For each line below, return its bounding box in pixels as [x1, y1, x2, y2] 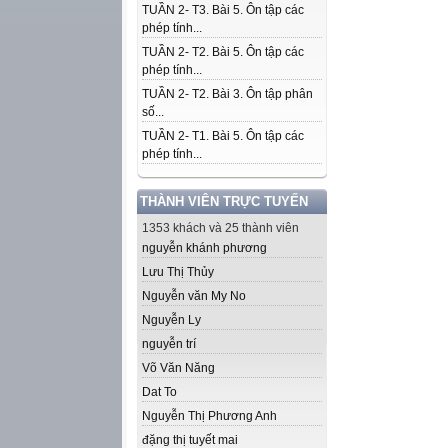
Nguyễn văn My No [142, 289, 246, 303]
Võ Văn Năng [142, 361, 215, 375]
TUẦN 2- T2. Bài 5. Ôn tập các [142, 45, 304, 59]
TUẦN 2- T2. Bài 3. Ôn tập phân [142, 87, 313, 101]
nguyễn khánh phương [142, 241, 267, 255]
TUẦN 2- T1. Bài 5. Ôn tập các [142, 129, 304, 143]
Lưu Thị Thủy [142, 265, 214, 279]
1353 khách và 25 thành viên [142, 221, 299, 235]
